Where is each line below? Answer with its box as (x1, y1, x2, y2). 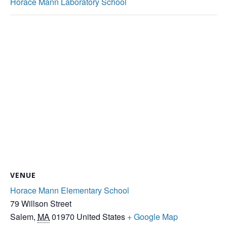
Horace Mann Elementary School (10, 184, 129, 196)
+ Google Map (127, 210, 178, 222)
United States (77, 210, 125, 222)
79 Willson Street (10, 197, 71, 209)
